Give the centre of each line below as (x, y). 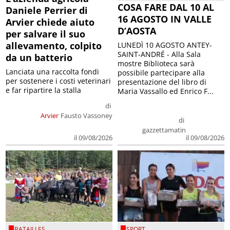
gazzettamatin (164, 130)
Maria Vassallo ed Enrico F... (166, 91)
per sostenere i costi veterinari (59, 81)
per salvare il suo (46, 34)
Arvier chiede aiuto (50, 22)
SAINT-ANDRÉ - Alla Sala (159, 54)
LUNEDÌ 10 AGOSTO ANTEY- (165, 45)
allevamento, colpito (54, 46)
